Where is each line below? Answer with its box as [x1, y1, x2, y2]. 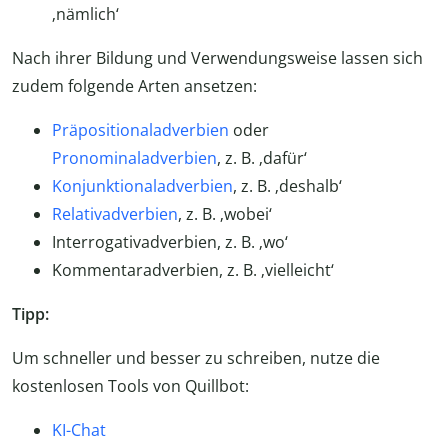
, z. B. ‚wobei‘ [178, 203, 272, 226]
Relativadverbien [52, 203, 178, 226]
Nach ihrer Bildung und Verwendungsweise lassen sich [12, 47, 423, 70]
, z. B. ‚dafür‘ [217, 147, 307, 170]
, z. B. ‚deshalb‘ [233, 175, 342, 198]
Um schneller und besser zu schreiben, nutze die [12, 347, 380, 370]
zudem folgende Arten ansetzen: [12, 75, 257, 98]
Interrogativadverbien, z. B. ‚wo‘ [52, 231, 288, 254]
